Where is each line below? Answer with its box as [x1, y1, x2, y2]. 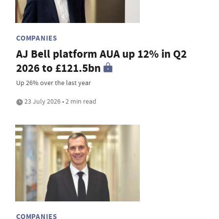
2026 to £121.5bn [16, 60, 101, 76]
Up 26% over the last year [16, 78, 91, 87]
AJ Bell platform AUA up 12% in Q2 [16, 46, 187, 62]
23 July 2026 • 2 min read [23, 96, 96, 106]
